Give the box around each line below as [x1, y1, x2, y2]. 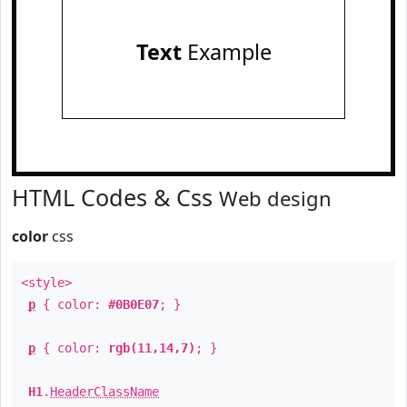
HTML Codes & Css [12, 182, 219, 213]
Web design [219, 184, 332, 212]
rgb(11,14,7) [108, 341, 195, 355]
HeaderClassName [50, 384, 159, 399]
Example [181, 37, 272, 66]
